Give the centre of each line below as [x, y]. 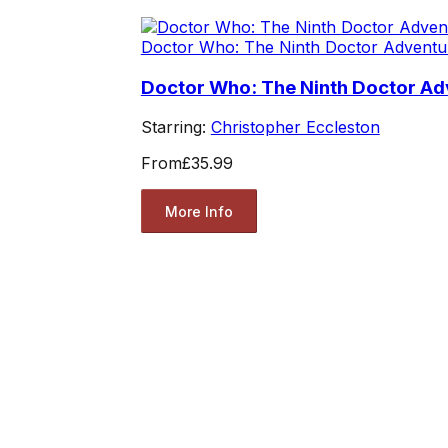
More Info [198, 211]
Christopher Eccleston [295, 127]
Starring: [175, 127]
